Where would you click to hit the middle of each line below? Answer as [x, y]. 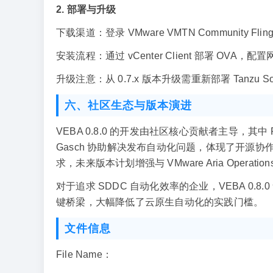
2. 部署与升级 [86, 9]
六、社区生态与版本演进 [128, 105]
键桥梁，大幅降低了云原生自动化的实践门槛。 [160, 202]
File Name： [84, 254]
